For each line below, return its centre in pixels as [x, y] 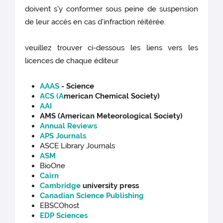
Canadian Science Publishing [92, 196]
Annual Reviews [69, 126]
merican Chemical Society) [112, 96]
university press [111, 186]
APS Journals [63, 136]
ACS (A [52, 96]
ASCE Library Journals [78, 146]
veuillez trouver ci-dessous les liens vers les [111, 48]
